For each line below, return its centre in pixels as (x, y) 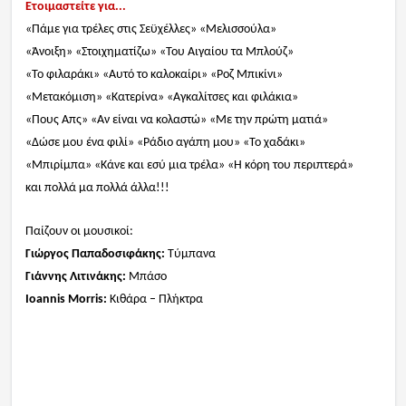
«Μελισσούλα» (237, 30)
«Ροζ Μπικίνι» (245, 75)
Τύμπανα (191, 255)
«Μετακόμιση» (63, 98)
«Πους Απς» (58, 121)
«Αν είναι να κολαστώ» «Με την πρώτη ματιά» (209, 121)
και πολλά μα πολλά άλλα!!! (97, 188)
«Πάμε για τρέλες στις (82, 30)
